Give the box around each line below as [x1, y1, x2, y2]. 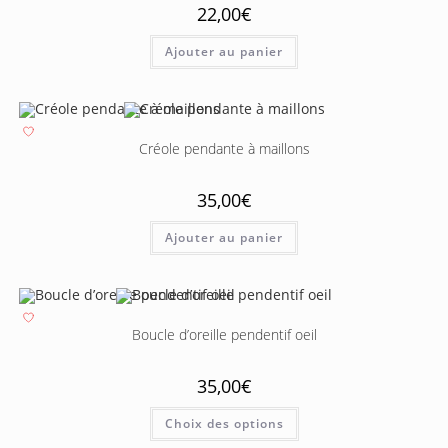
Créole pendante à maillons [138, 138, 310, 158]
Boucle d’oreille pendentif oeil [131, 324, 317, 344]
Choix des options [164, 414, 284, 432]
